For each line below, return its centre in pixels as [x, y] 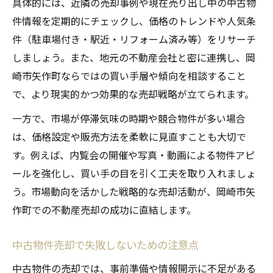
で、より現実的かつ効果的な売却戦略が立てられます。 [133, 94]
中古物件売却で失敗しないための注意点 [105, 245]
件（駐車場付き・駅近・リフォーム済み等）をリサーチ [134, 39]
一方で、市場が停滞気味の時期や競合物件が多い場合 [129, 119]
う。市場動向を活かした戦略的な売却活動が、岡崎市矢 [134, 192]
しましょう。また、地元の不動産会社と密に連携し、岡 [134, 58]
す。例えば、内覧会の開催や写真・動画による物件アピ [133, 155]
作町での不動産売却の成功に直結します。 [104, 210]
